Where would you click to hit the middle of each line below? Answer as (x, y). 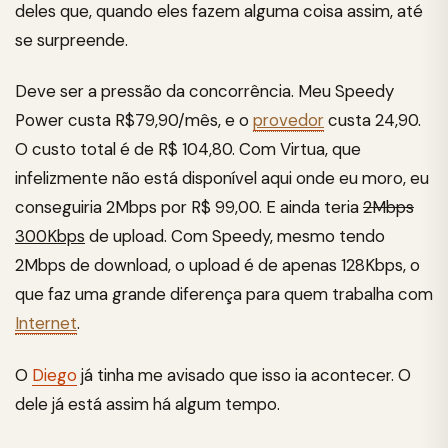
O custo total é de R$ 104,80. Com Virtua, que (188, 149)
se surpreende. (71, 39)
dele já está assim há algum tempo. (147, 403)
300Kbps (50, 236)
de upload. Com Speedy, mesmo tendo (235, 236)
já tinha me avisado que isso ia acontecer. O (244, 374)
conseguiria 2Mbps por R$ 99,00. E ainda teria (189, 207)
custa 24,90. (372, 120)
